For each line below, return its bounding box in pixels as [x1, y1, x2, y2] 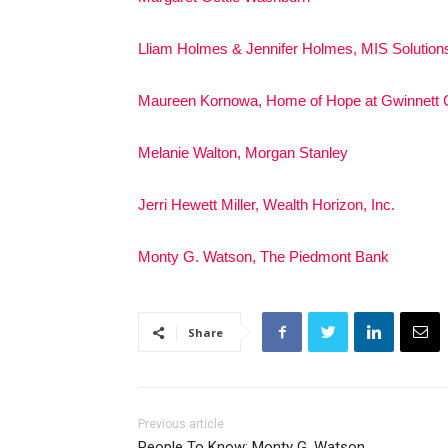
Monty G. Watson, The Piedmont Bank [138, 247, 389, 265]
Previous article [138, 416, 224, 431]
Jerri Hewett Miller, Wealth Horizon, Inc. [138, 195, 395, 213]
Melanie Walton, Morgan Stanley [138, 143, 348, 161]
